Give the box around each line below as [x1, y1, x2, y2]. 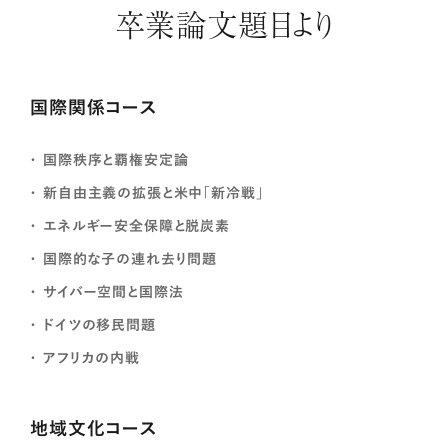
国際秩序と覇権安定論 [43, 152, 189, 167]
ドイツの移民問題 [43, 317, 156, 332]
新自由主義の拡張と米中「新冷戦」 [43, 185, 264, 200]
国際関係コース [30, 98, 158, 117]
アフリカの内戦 [43, 350, 140, 365]
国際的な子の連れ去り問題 [43, 251, 218, 266]
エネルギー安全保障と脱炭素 [43, 218, 230, 233]
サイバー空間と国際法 [43, 284, 184, 299]
